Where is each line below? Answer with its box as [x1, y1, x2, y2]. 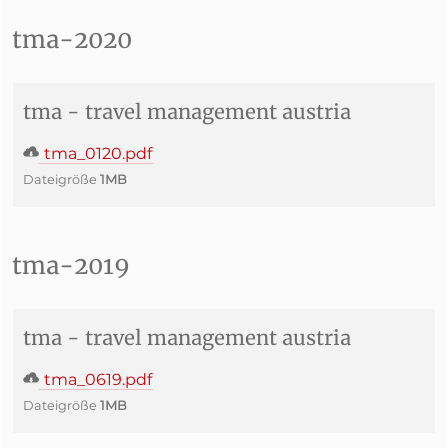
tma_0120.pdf [40, 144, 152, 163]
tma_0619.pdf [40, 370, 152, 389]
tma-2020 [12, 24, 132, 55]
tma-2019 [12, 250, 130, 281]
